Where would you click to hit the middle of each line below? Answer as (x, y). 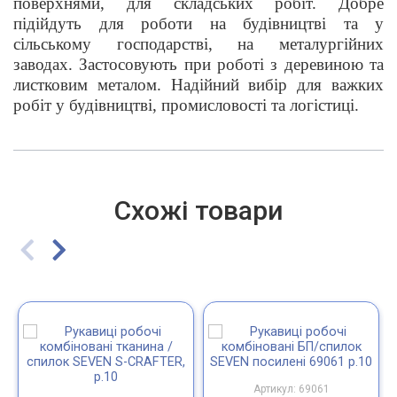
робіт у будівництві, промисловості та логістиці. (186, 105)
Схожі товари (198, 211)
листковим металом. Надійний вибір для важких (198, 84)
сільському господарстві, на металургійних (198, 43)
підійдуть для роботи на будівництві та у (198, 23)
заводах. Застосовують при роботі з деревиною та (198, 64)
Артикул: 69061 (291, 389)
